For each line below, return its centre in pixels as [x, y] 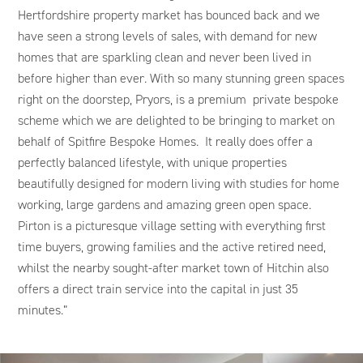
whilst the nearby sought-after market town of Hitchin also [174, 268]
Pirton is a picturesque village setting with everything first [172, 226]
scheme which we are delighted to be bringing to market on [177, 120]
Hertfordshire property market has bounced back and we [169, 15]
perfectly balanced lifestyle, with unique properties [153, 162]
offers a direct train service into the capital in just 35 [158, 289]
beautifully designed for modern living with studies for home [179, 184]
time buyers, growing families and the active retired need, [172, 247]
